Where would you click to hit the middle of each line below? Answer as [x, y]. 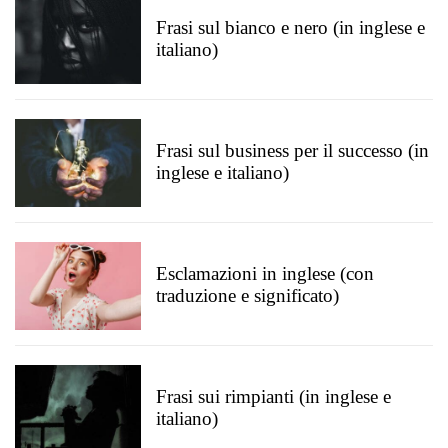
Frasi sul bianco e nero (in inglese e [290, 27]
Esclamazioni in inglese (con [265, 273]
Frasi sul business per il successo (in [292, 150]
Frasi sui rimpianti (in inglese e [273, 396]
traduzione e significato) [247, 295]
